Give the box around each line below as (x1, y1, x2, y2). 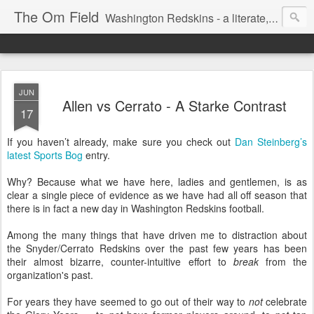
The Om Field (14, 6, 99, 27)
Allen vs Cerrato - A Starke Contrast (62, 95, 287, 116)
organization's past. (7, 268, 93, 282)
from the (258, 254, 307, 268)
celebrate (262, 294, 308, 308)
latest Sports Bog (7, 148, 83, 162)
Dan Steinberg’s (234, 135, 308, 149)
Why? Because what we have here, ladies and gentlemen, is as (7, 175, 307, 189)
